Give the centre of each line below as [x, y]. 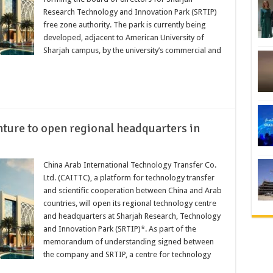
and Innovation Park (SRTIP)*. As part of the [119, 229]
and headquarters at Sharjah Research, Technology [132, 216]
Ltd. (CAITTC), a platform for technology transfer [129, 177]
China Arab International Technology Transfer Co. [129, 165]
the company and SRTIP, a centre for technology [127, 254]
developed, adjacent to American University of [123, 37]
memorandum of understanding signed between [128, 241]
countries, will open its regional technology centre [129, 203]
